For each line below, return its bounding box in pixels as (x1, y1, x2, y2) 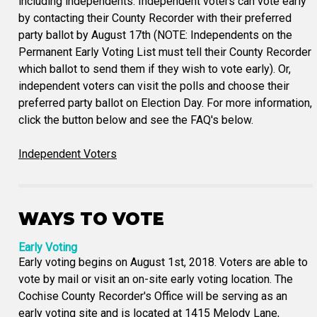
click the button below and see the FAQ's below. (18, 113, 253, 127)
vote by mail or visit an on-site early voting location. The (18, 272, 293, 286)
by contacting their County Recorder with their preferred (18, 11, 292, 25)
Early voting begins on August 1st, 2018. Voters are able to (18, 255, 308, 269)
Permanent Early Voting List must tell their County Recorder (18, 45, 311, 59)
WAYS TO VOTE (18, 209, 164, 229)
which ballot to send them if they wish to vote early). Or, (18, 62, 291, 76)
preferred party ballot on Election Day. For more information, (18, 96, 312, 110)
